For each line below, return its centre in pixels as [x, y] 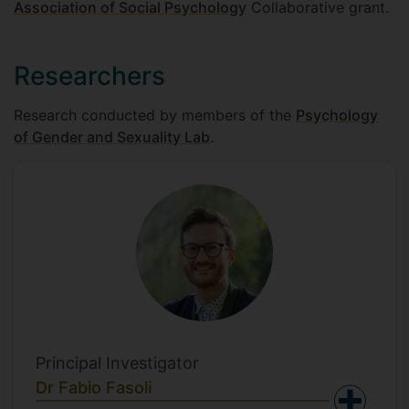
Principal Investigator [117, 363]
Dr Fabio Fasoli [94, 388]
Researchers [89, 76]
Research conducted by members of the [155, 115]
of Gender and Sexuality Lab [112, 137]
